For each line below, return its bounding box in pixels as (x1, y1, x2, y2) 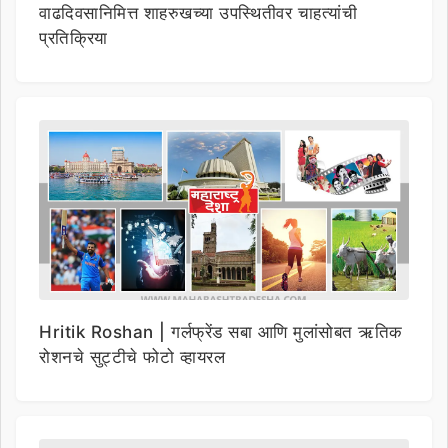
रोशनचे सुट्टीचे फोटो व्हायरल (39, 346, 225, 367)
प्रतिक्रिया (39, 27, 108, 48)
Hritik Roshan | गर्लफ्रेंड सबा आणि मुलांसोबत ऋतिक (39, 321, 403, 342)
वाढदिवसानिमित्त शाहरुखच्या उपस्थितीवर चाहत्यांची (39, 2, 357, 23)
